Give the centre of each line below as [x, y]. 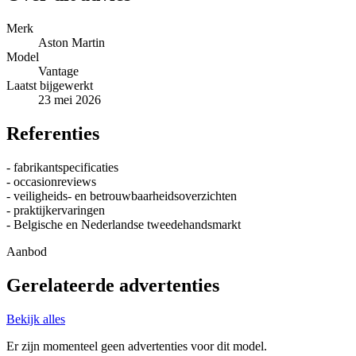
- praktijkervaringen [56, 210]
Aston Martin [72, 42]
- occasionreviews [51, 181]
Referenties [53, 133]
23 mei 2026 [70, 99]
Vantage [58, 71]
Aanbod [27, 251]
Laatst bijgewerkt [50, 85]
